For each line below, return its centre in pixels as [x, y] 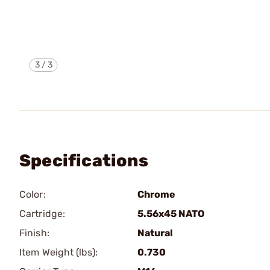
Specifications [84, 161]
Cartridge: [42, 214]
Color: [33, 194]
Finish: [34, 233]
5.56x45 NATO [171, 214]
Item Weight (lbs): [58, 252]
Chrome [156, 194]
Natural [155, 233]
